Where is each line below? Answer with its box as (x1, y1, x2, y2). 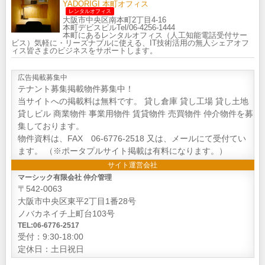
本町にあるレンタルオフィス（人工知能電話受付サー (62, 30, 247, 40)
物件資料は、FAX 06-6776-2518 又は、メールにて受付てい (17, 133, 246, 143)
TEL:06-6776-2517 (17, 221, 79, 230)
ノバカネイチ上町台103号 (17, 208, 115, 218)
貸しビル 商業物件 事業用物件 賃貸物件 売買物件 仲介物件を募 (17, 108, 253, 118)
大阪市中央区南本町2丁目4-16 (62, 15, 166, 24)
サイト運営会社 (108, 160, 157, 169)
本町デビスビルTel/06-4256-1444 (62, 22, 175, 32)
